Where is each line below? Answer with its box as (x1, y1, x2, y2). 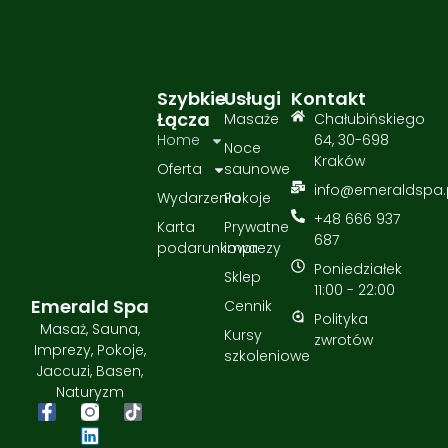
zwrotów (313, 330, 373, 351)
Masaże (224, 109, 279, 130)
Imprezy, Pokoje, (33, 340, 146, 361)
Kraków (313, 151, 365, 172)
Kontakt (291, 86, 367, 112)
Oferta (156, 159, 202, 180)
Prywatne (224, 217, 289, 238)
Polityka (313, 309, 368, 330)
